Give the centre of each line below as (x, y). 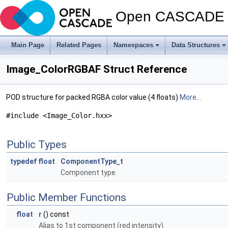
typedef (23, 161)
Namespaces (133, 45)
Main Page (28, 45)
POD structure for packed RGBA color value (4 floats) (93, 97)
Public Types (37, 145)
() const (55, 214)
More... (190, 97)
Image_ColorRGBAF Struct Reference (96, 69)
